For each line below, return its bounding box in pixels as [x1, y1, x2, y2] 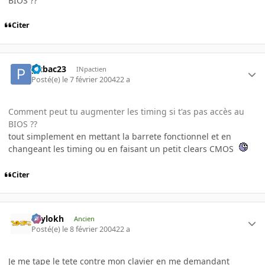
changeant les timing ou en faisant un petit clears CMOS [8, 143, 236, 155]
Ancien [73, 214, 95, 223]
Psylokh [31, 212, 64, 224]
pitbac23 [31, 63, 67, 75]
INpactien [76, 64, 106, 73]
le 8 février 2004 [62, 224, 117, 234]
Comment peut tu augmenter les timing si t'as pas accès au [8, 106, 244, 118]
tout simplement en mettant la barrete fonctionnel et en [8, 131, 231, 143]
